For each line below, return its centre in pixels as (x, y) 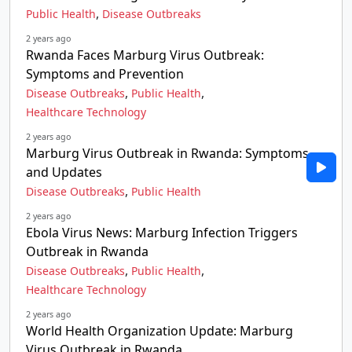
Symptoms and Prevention (105, 74)
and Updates (64, 172)
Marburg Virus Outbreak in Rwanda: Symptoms (167, 153)
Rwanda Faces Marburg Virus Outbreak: (145, 55)
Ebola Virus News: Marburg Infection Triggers (162, 233)
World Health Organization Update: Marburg (159, 331)
